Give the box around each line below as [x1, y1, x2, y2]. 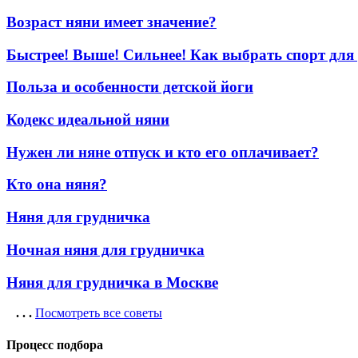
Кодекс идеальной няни [6, 110, 169, 128]
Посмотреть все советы [35, 306, 162, 320]
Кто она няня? [6, 176, 107, 193]
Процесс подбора [6, 337, 103, 352]
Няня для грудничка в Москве [6, 273, 218, 291]
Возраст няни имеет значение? [6, 13, 217, 30]
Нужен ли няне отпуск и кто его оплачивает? [6, 143, 319, 161]
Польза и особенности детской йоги [6, 78, 253, 96]
